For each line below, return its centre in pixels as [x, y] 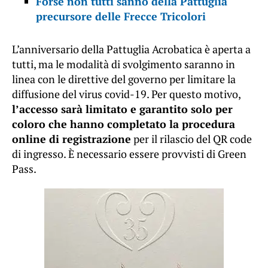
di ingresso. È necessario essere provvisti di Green [129, 154]
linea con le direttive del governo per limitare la [124, 79]
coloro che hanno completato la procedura [124, 124]
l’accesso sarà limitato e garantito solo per [122, 109]
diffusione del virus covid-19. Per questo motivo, [127, 94]
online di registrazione [71, 139]
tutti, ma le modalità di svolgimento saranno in [124, 64]
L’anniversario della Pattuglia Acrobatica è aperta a [131, 49]
